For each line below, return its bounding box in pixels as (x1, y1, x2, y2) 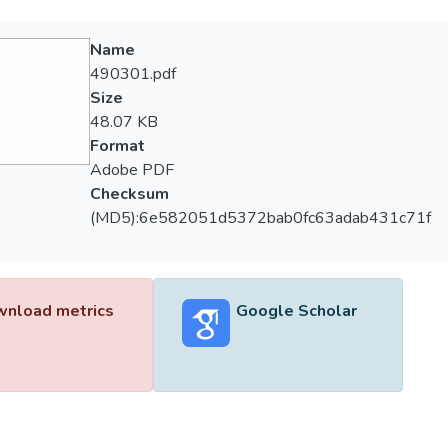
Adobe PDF (89, 159, 174, 181)
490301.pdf (89, 63, 176, 85)
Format (89, 135, 145, 157)
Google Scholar (235, 300, 357, 322)
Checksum (89, 183, 169, 205)
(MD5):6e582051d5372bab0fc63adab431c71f (89, 207, 431, 229)
